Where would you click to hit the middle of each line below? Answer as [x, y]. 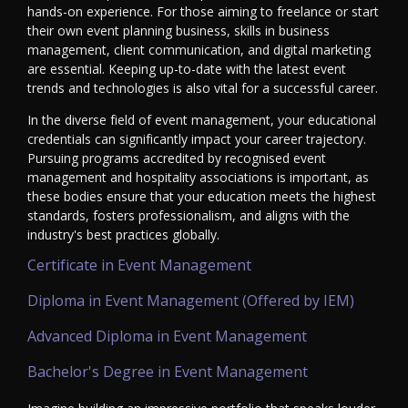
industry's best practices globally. [123, 235]
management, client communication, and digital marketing [199, 50]
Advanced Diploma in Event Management [167, 337]
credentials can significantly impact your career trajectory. [197, 139]
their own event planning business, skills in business [178, 31]
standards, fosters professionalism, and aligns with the [189, 216]
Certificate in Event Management [139, 265]
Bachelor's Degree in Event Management [168, 372]
